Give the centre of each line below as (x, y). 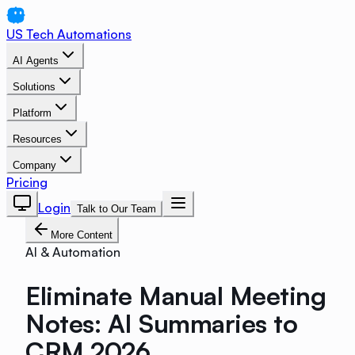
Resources (37, 139)
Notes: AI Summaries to (162, 323)
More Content (82, 235)
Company (34, 165)
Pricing (27, 182)
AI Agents (36, 61)
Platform (32, 113)
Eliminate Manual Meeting (176, 295)
